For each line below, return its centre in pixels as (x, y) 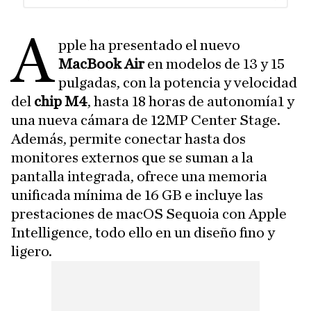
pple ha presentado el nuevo (150, 45)
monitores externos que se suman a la (132, 158)
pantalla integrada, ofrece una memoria (139, 176)
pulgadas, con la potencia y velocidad (178, 83)
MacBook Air (102, 64)
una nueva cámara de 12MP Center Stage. (146, 120)
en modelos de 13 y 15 (215, 64)
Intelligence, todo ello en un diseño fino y (143, 233)
